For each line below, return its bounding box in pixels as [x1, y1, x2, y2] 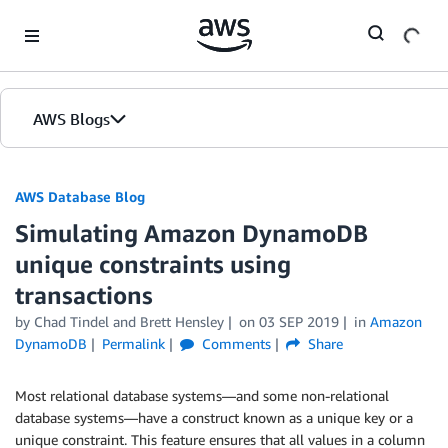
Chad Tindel [34, 313, 109, 330]
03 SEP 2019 [258, 313, 339, 330]
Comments [197, 335, 271, 352]
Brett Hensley [140, 313, 224, 330]
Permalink [101, 335, 165, 352]
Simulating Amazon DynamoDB [15, 219, 368, 247]
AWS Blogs [33, 109, 110, 129]
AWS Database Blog [15, 188, 145, 205]
